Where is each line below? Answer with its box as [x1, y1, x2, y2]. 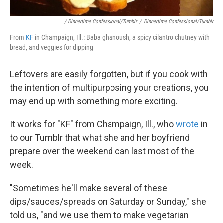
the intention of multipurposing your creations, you [10, 82, 209, 93]
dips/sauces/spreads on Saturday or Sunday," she [10, 196, 206, 207]
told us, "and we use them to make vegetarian [10, 210, 189, 221]
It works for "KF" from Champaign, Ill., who [10, 119, 176, 130]
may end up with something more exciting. [10, 96, 178, 107]
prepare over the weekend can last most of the [10, 146, 194, 157]
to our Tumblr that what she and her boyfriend [10, 132, 190, 143]
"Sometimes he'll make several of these [10, 183, 167, 194]
